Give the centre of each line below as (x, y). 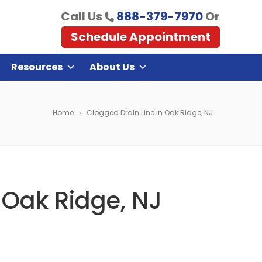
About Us (112, 67)
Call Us (82, 16)
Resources (37, 67)
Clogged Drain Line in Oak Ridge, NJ (150, 113)
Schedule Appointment (140, 37)
